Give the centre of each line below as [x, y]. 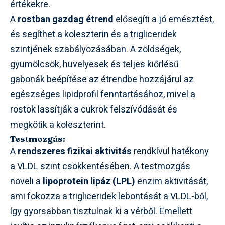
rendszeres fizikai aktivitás [75, 151]
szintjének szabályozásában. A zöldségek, [95, 49]
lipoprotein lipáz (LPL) [89, 181]
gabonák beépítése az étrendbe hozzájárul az [102, 79]
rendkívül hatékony [170, 151]
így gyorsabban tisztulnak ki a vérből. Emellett [101, 211]
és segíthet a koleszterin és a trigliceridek [93, 34]
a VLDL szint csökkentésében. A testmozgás [100, 166]
